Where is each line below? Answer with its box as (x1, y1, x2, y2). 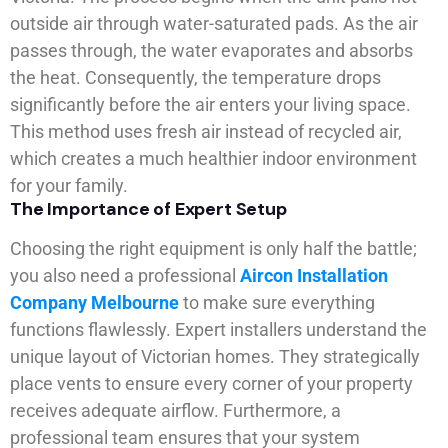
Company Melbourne (10, 292, 179, 314)
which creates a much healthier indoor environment (10, 148, 417, 170)
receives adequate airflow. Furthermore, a (10, 400, 341, 422)
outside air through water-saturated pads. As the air (10, 13, 418, 35)
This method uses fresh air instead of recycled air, (10, 121, 402, 143)
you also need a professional (10, 265, 240, 287)
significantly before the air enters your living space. (10, 94, 411, 116)
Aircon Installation (240, 265, 388, 287)
